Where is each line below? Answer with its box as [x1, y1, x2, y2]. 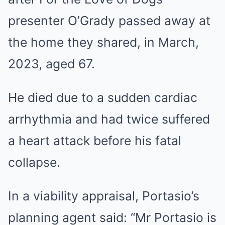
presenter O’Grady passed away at [8, 13, 210, 28]
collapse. [8, 155, 60, 170]
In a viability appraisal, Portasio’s [8, 188, 199, 203]
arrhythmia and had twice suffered [8, 111, 210, 127]
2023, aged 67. [8, 56, 95, 71]
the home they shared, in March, [8, 35, 199, 50]
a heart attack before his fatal [8, 133, 181, 148]
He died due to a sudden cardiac [8, 90, 197, 105]
